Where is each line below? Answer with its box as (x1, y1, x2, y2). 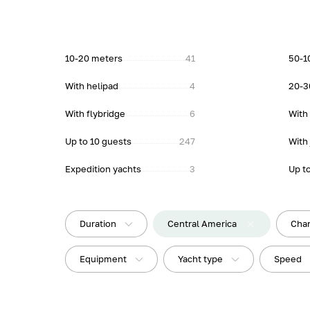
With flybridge (65, 108, 126, 119)
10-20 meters (65, 53, 123, 64)
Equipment (80, 253, 127, 264)
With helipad (65, 80, 119, 91)
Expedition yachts (65, 163, 142, 174)
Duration (80, 218, 117, 229)
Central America (167, 218, 237, 229)
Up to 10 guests (65, 136, 132, 147)
